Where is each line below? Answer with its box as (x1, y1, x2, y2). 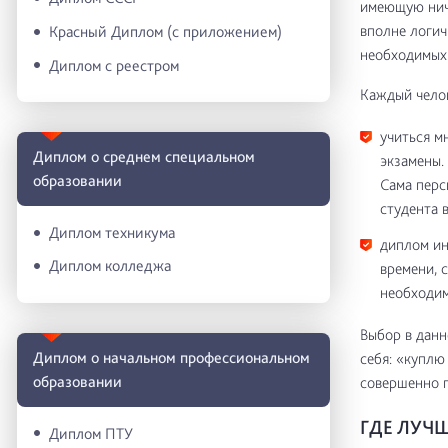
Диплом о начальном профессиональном (33, 347, 310, 367)
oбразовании (33, 371, 122, 391)
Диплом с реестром (49, 55, 179, 75)
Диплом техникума (49, 222, 175, 242)
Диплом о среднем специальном (33, 147, 255, 167)
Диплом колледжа (49, 256, 171, 276)
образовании (33, 171, 122, 191)
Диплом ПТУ (49, 423, 133, 443)
